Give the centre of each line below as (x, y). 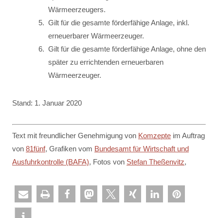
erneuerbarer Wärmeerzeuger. (96, 36)
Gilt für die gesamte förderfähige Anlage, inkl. (119, 23)
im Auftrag (188, 136)
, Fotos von (108, 162)
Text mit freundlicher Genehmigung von (75, 136)
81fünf (36, 149)
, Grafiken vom (70, 149)
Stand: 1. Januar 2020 (47, 103)
